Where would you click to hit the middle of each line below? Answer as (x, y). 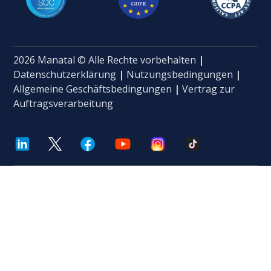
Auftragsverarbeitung (64, 103)
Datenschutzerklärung (65, 74)
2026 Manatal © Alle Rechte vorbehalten (106, 60)
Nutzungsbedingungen (180, 74)
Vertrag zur (209, 89)
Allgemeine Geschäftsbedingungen (93, 89)
